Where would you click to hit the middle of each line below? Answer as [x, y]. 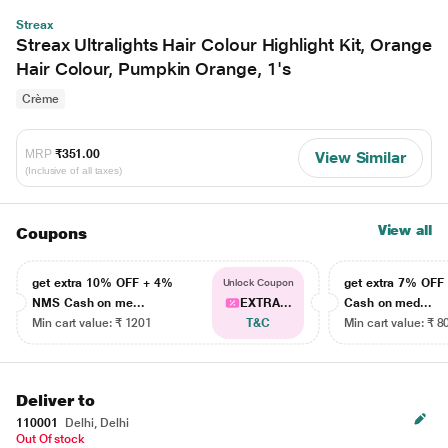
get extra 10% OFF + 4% [102, 283]
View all [404, 230]
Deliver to [56, 400]
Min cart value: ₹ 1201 [92, 323]
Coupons [51, 233]
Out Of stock [51, 439]
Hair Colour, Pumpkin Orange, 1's [153, 68]
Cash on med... [388, 303]
